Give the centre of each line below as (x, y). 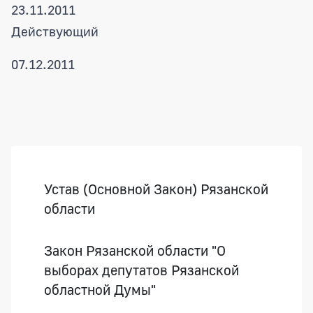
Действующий (55, 31)
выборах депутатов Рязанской (141, 269)
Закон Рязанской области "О (135, 250)
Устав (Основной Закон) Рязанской (156, 188)
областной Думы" (100, 289)
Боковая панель (72, 155)
